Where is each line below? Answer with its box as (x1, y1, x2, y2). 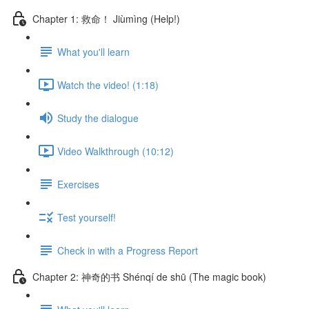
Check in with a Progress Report (57, 243, 198, 257)
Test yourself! (57, 210, 116, 224)
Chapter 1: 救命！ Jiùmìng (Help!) (32, 11, 180, 26)
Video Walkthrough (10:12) (57, 143, 174, 158)
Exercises (57, 177, 99, 191)
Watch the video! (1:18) (57, 77, 159, 92)
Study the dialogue (57, 110, 139, 125)
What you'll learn (57, 44, 130, 59)
